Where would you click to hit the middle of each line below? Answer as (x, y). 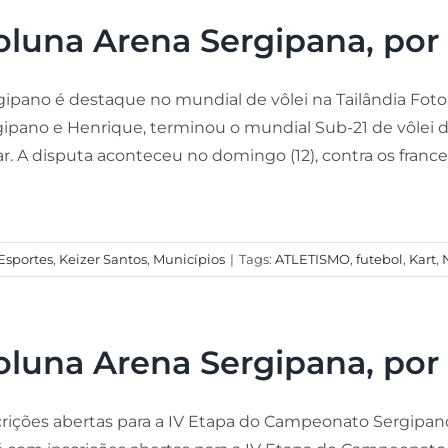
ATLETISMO (312, 258)
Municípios (188, 258)
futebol (379, 258)
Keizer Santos (102, 258)
